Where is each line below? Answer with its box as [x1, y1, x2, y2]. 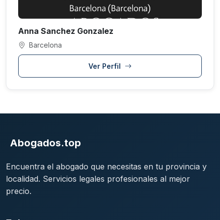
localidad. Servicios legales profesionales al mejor [6, 174, 190, 184]
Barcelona [27, 41, 62, 50]
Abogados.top [10, 137, 81, 149]
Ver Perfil [88, 62, 123, 71]
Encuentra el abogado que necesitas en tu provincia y [6, 162, 207, 172]
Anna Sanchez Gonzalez [18, 26, 113, 36]
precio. [6, 186, 31, 196]
